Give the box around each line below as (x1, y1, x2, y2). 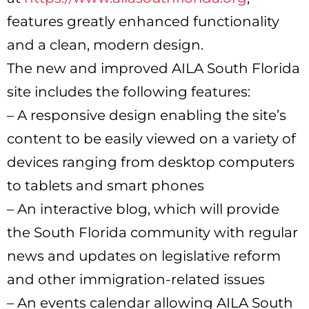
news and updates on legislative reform (7, 247, 281, 264)
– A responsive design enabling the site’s (7, 106, 286, 123)
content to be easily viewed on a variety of (7, 130, 296, 147)
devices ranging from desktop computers (7, 153, 295, 170)
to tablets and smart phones (7, 177, 204, 194)
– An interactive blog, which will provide (7, 200, 279, 217)
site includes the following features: (7, 83, 250, 100)
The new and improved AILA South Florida (7, 59, 300, 77)
